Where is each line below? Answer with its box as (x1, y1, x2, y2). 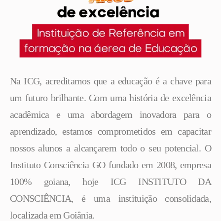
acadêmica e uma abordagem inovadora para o (10, 109, 211, 120)
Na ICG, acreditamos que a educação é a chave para (10, 75, 211, 87)
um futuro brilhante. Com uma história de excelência (10, 92, 211, 104)
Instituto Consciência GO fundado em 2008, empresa (10, 159, 211, 171)
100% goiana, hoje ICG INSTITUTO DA (10, 176, 211, 187)
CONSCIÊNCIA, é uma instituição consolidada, (10, 193, 211, 204)
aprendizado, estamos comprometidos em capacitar (10, 126, 211, 137)
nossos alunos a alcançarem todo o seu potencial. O (10, 143, 211, 154)
